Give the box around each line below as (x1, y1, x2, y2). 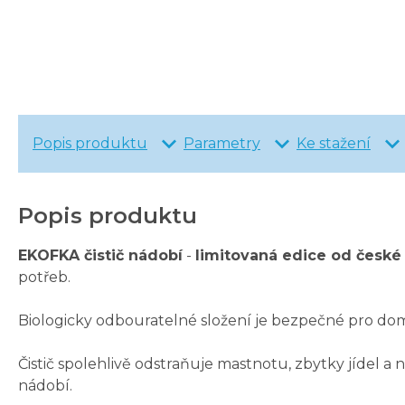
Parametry (184, 135, 260, 153)
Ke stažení (297, 135, 371, 153)
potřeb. (18, 268, 71, 287)
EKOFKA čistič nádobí (18, 247, 183, 265)
